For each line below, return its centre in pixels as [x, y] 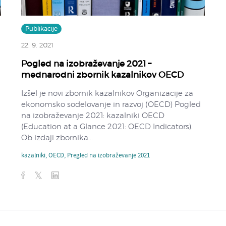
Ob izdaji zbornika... [57, 138]
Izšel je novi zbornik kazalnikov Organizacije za [107, 93]
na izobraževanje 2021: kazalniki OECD [93, 116]
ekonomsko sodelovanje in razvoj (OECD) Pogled [111, 104]
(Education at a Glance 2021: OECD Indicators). [107, 127]
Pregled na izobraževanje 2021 [109, 156]
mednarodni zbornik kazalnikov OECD [103, 75]
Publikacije [42, 29]
